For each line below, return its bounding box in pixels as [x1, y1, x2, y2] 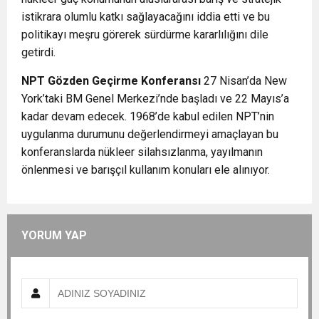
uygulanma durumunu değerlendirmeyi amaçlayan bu [21, 127, 278, 142]
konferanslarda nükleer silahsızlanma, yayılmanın [21, 145, 263, 159]
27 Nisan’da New [201, 74, 287, 88]
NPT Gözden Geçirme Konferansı [21, 74, 201, 88]
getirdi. [21, 46, 56, 60]
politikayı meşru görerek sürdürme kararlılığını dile [21, 28, 268, 42]
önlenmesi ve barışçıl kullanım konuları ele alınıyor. [21, 163, 270, 177]
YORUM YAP [21, 229, 87, 243]
